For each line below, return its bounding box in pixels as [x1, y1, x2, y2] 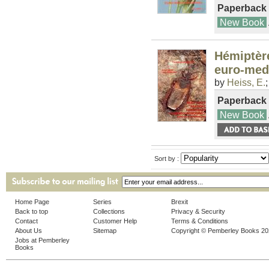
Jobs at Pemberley [15, 237, 70, 244]
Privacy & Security [171, 208, 225, 216]
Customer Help [93, 217, 137, 225]
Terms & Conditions [171, 217, 228, 225]
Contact [15, 217, 38, 225]
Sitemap [93, 227, 116, 235]
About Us [15, 227, 42, 235]
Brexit [171, 198, 188, 206]
